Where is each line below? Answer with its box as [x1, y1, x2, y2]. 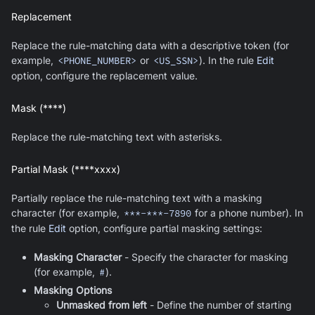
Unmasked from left [56, 298, 147, 311]
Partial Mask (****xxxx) [11, 162, 120, 175]
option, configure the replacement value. [11, 69, 198, 82]
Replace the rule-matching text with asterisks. [11, 130, 222, 143]
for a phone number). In [192, 206, 304, 219]
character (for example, [11, 206, 122, 219]
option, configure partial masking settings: [66, 221, 262, 234]
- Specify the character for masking [122, 250, 288, 263]
